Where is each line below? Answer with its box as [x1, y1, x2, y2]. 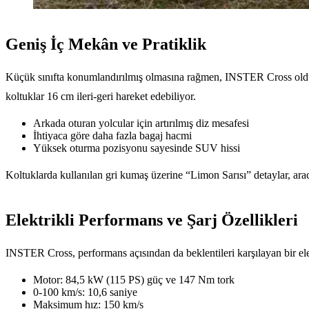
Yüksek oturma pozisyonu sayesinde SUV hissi [33, 142, 240, 154]
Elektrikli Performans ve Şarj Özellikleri [6, 211, 298, 230]
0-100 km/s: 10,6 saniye [33, 286, 137, 299]
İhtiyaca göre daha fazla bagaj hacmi [33, 130, 192, 142]
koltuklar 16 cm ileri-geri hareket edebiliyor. [6, 90, 196, 103]
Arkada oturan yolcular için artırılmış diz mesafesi [33, 117, 249, 130]
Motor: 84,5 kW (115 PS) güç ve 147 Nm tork [33, 274, 235, 286]
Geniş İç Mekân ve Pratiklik [6, 35, 206, 54]
